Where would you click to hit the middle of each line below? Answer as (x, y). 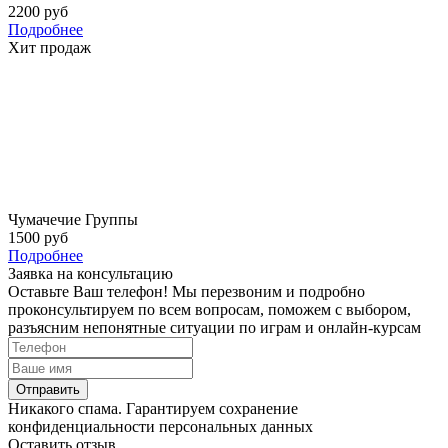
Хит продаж (49, 48)
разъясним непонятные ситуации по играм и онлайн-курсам (214, 328)
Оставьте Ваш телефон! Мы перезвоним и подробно (186, 292)
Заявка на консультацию (90, 274)
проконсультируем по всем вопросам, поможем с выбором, (209, 310)
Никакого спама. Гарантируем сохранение (153, 409)
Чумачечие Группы (73, 220)
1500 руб (38, 238)
